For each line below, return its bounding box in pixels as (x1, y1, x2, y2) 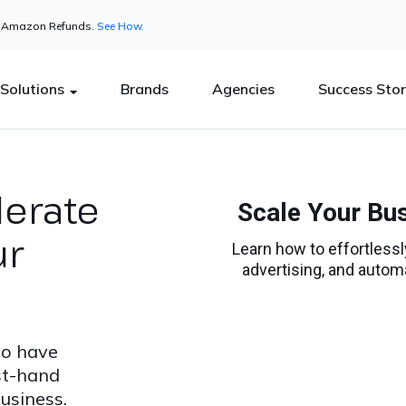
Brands (121, 80, 169, 98)
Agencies (212, 80, 275, 98)
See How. (97, 19, 144, 33)
